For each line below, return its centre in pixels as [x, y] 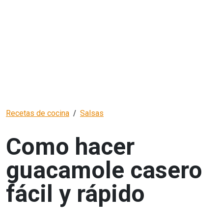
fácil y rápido [75, 194]
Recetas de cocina [38, 113]
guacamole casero [104, 170]
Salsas [92, 113]
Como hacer [70, 147]
